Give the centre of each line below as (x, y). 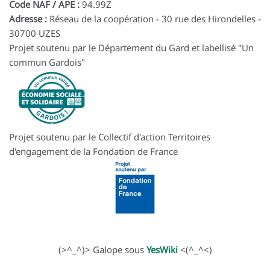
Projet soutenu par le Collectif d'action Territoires (110, 137)
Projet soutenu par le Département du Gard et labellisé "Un (131, 48)
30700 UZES (35, 33)
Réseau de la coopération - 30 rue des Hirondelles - (154, 19)
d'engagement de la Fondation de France (93, 152)
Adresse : (28, 19)
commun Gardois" (47, 62)
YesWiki (162, 250)
